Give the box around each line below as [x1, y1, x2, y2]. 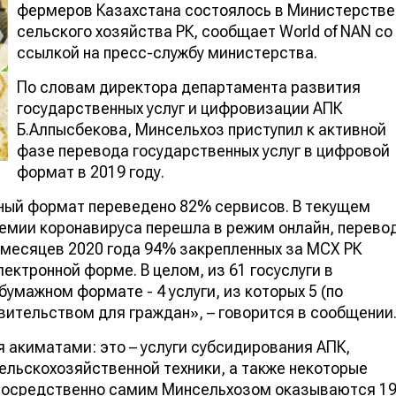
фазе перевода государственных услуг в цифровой [17, 141, 390, 160]
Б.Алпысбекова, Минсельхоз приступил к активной [17, 119, 386, 139]
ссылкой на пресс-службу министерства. [17, 42, 317, 62]
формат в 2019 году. [17, 162, 164, 181]
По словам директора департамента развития [17, 77, 361, 96]
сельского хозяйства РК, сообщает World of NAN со [17, 21, 392, 41]
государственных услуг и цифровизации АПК [17, 98, 342, 118]
